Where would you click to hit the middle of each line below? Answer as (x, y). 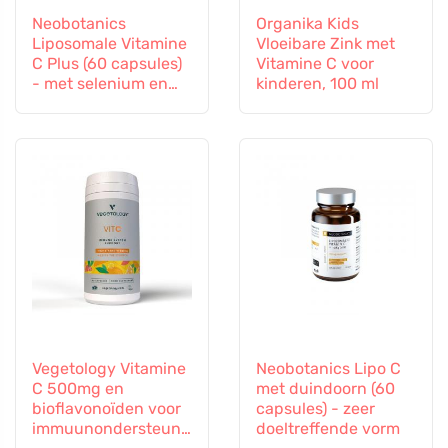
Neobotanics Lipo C (328, 368)
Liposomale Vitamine (109, 43)
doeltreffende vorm (328, 428)
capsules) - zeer (315, 408)
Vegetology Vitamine (109, 368)
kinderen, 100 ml (317, 83)
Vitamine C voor (315, 63)
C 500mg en (78, 388)
